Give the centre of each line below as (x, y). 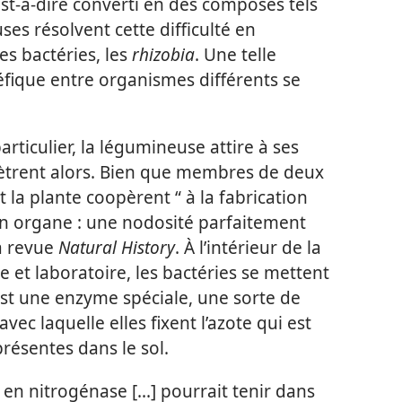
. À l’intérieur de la (248, 248)
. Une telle (236, 55)
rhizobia (163, 55)
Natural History (117, 248)
